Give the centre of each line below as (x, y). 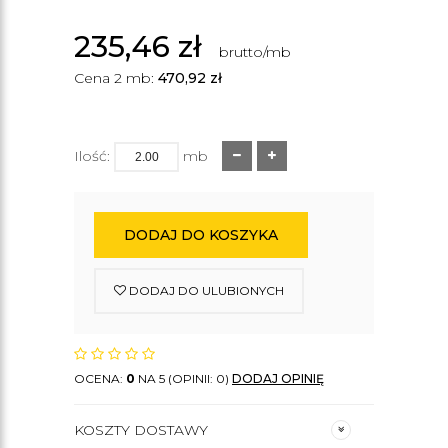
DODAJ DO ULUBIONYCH (205, 290)
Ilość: (92, 156)
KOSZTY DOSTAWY (141, 430)
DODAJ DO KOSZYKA (201, 235)
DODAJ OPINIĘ (278, 378)
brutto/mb (255, 52)
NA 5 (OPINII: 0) (183, 378)
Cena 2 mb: (116, 78)
